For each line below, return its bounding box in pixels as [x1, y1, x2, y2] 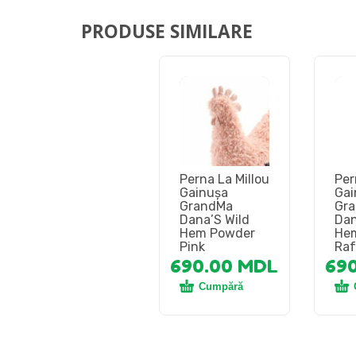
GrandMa [179, 199, 233, 215]
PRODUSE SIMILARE [81, 18, 253, 44]
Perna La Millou [179, 172, 269, 188]
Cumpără [198, 281, 243, 293]
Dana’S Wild [179, 212, 250, 228]
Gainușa [179, 185, 228, 201]
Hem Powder [179, 226, 255, 242]
